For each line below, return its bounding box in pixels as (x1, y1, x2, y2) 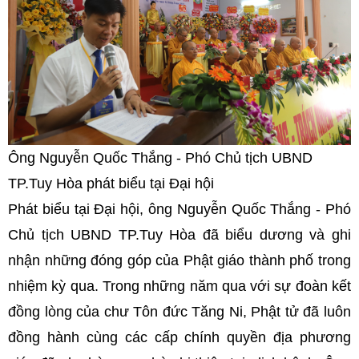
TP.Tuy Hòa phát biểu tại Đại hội (8, 175, 214, 192)
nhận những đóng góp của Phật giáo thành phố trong (8, 252, 351, 268)
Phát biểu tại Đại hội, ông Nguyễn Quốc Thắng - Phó (8, 200, 351, 217)
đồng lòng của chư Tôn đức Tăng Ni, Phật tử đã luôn (8, 303, 351, 320)
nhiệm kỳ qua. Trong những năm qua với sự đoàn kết (8, 277, 351, 294)
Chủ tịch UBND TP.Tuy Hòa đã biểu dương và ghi (8, 226, 351, 243)
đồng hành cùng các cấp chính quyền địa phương (8, 329, 351, 345)
